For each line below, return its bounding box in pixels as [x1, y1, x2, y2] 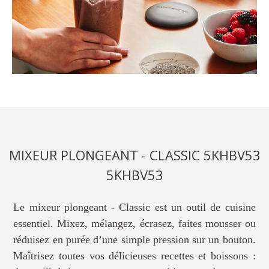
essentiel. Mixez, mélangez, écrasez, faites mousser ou [13, 217, 256, 229]
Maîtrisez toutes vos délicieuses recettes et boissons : [13, 249, 256, 262]
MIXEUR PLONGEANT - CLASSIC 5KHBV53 [8, 145, 261, 164]
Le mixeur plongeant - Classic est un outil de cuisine [13, 201, 256, 213]
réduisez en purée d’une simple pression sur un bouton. [13, 233, 256, 246]
